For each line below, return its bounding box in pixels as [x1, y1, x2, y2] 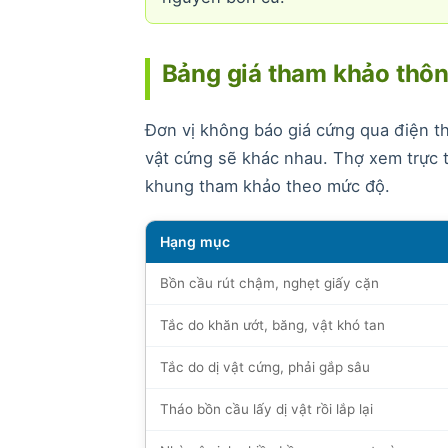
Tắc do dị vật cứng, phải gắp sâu [159, 358, 370, 375]
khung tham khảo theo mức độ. [144, 175, 390, 196]
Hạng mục [159, 232, 231, 250]
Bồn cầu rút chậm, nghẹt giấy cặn [159, 274, 379, 291]
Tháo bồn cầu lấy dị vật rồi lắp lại [159, 400, 373, 417]
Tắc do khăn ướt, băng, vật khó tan [159, 316, 385, 333]
